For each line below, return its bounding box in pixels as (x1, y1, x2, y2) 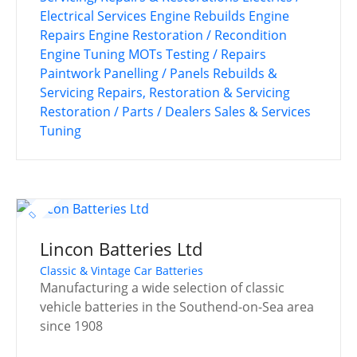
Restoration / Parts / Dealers (40, 102, 211, 120)
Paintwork (40, 64, 100, 82)
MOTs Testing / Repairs (128, 45, 266, 63)
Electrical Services (40, 6, 147, 25)
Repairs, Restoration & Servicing (97, 83, 290, 101)
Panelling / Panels (104, 64, 210, 82)
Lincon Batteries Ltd (40, 236, 202, 261)
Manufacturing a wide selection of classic (40, 279, 284, 297)
